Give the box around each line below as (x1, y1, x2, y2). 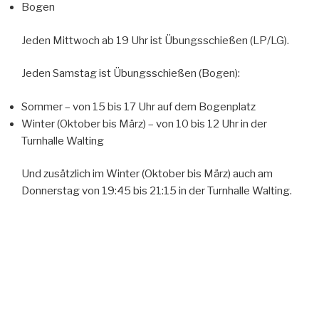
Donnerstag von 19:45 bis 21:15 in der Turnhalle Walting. (21, 184, 292, 198)
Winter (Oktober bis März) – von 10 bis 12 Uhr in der (21, 117, 267, 130)
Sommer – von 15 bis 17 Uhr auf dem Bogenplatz (21, 100, 256, 113)
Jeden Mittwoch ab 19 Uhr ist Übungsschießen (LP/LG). (21, 33, 289, 47)
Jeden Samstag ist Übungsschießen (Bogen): (21, 67, 240, 80)
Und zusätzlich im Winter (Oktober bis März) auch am (21, 167, 273, 181)
